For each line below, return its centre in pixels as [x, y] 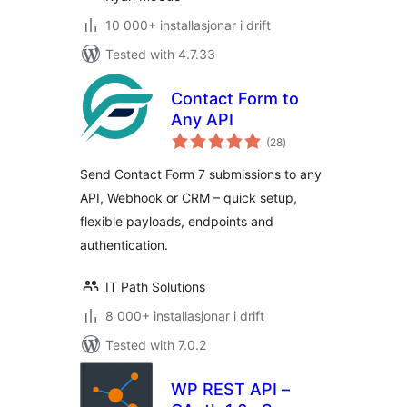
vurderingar [311, 136]
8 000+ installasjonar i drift [185, 316]
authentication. [124, 245]
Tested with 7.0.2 [156, 345]
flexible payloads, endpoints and [177, 221]
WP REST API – [230, 389]
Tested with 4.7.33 [160, 54]
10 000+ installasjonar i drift [188, 25]
